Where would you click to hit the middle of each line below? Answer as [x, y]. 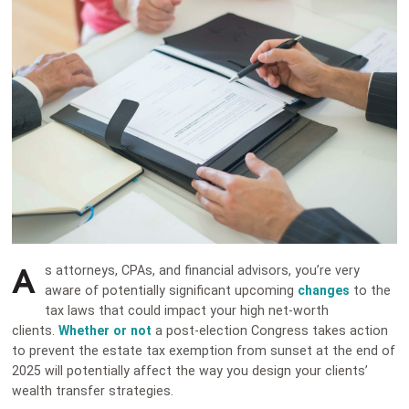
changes [324, 290]
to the [371, 290]
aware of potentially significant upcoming [172, 290]
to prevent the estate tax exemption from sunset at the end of [204, 350]
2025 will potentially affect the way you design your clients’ [190, 370]
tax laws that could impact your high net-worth [187, 310]
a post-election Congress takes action [270, 330]
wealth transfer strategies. [95, 390]
